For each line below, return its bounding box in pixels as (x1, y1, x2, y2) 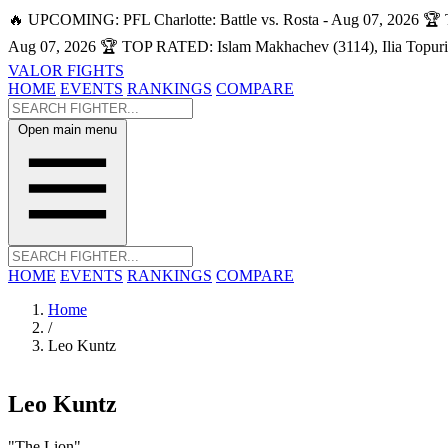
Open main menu (18, 122, 117, 137)
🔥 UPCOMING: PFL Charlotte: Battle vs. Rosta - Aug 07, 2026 (8, 11, 419, 28)
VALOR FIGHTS (8, 62, 124, 79)
